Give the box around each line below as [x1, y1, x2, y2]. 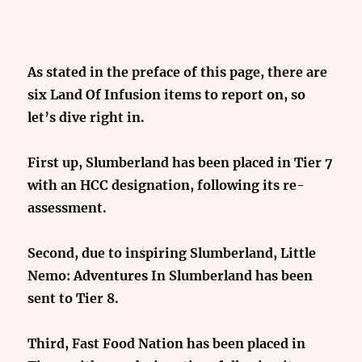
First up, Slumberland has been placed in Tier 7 [27, 154, 334, 170]
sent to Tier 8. [27, 290, 120, 306]
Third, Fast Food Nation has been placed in [27, 335, 306, 351]
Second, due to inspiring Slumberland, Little [27, 245, 317, 261]
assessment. [27, 200, 107, 216]
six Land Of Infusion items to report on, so [27, 86, 306, 103]
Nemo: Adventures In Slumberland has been [27, 267, 314, 284]
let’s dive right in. [27, 109, 145, 125]
